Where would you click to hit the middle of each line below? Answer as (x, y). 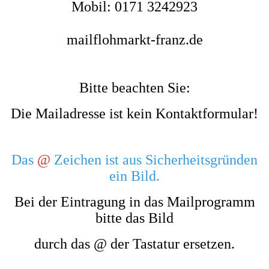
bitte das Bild (134, 218)
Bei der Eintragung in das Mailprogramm (134, 202)
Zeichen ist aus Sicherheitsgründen (154, 160)
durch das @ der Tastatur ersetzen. (134, 244)
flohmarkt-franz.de (148, 40)
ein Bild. (134, 176)
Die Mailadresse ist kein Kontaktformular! (134, 113)
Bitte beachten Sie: (134, 88)
